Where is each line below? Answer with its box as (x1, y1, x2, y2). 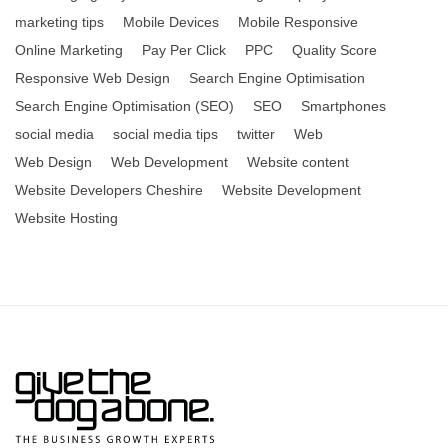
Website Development (222, 182, 361, 199)
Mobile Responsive (238, 14, 358, 31)
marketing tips (15, 14, 104, 31)
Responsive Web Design (15, 70, 170, 87)
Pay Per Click (142, 42, 226, 59)
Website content (247, 154, 349, 171)
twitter (237, 126, 275, 143)
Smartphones (301, 98, 386, 115)
